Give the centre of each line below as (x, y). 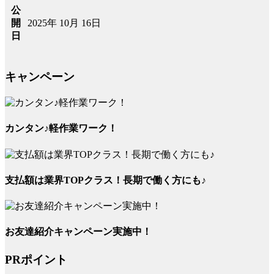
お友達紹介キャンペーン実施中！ (78, 232)
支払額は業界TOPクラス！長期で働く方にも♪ (106, 180)
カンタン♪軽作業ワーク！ (61, 128)
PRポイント (36, 259)
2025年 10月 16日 (64, 23)
